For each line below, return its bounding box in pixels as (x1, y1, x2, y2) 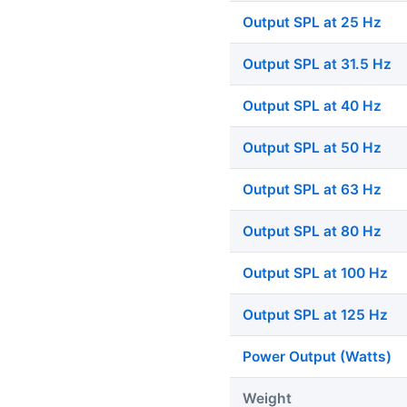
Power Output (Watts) (243, 348, 392, 366)
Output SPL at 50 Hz (243, 139, 382, 157)
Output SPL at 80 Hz (243, 223, 382, 241)
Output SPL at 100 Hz (243, 264, 388, 283)
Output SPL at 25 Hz (243, 14, 382, 32)
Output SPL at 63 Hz (243, 181, 382, 199)
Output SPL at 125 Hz (243, 306, 388, 324)
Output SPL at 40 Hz (243, 97, 382, 115)
